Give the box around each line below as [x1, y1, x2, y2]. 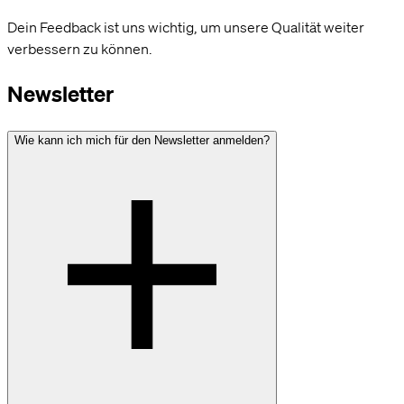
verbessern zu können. [7, 39, 152, 58]
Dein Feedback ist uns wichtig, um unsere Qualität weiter [7, 17, 364, 36]
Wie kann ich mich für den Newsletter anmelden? [14, 133, 270, 148]
